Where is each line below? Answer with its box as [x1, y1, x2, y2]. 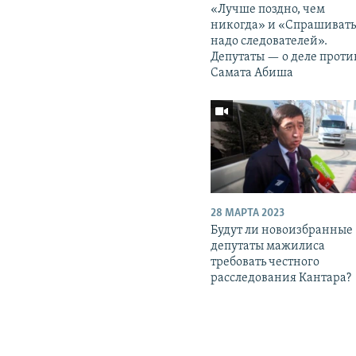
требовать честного [211, 255, 320, 269]
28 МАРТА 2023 [211, 207, 285, 219]
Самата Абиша [211, 66, 294, 79]
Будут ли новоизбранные [211, 223, 354, 237]
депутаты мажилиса [211, 239, 326, 253]
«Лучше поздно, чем [211, 2, 326, 16]
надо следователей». [211, 34, 328, 48]
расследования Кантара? [211, 271, 352, 284]
